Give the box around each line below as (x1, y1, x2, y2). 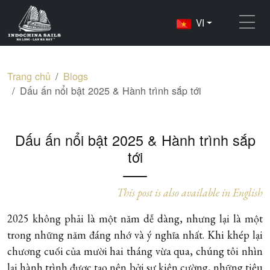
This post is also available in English (117, 186, 263, 199)
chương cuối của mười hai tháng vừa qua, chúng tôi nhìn (7, 244, 263, 258)
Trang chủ (7, 69, 51, 83)
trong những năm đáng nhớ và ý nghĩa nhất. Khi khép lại (7, 228, 263, 242)
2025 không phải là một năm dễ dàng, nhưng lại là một (7, 212, 263, 225)
